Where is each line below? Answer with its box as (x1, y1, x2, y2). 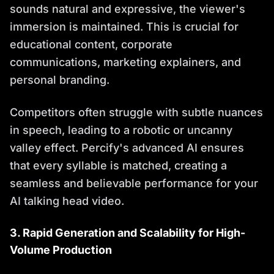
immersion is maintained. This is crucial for (10, 20, 239, 34)
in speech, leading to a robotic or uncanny (10, 124, 232, 137)
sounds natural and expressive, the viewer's (10, 2, 245, 16)
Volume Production (10, 243, 112, 257)
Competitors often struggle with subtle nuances (10, 106, 263, 119)
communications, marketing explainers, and (10, 56, 241, 69)
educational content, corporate (10, 38, 172, 51)
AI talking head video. (10, 194, 124, 208)
